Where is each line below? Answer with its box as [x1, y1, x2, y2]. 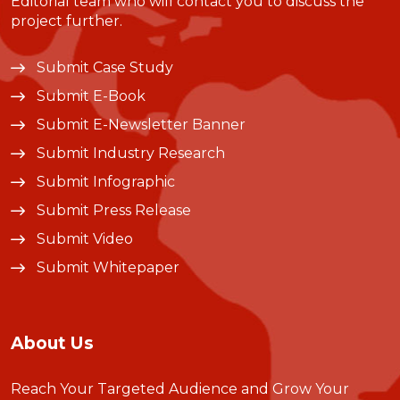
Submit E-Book [37, 87, 146, 105]
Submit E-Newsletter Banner [37, 116, 246, 134]
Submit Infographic [37, 173, 175, 191]
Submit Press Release [37, 202, 191, 220]
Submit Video [37, 230, 133, 248]
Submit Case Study [37, 59, 173, 77]
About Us [11, 332, 94, 354]
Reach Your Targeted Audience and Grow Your [11, 380, 349, 398]
